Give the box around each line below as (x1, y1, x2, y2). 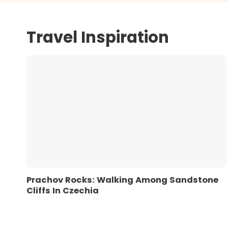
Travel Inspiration (26, 26, 173, 49)
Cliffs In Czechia (26, 184, 99, 196)
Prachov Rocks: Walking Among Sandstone (26, 174, 218, 186)
